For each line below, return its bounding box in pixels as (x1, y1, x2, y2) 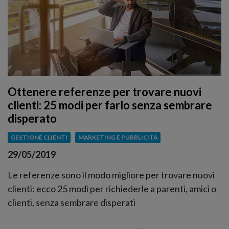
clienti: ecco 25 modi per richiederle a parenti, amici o (8, 183, 216, 194)
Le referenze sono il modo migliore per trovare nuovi (8, 169, 215, 180)
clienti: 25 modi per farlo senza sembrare (8, 98, 212, 112)
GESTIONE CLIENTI (10, 133, 67, 142)
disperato (8, 111, 57, 126)
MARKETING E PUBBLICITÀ (78, 133, 157, 142)
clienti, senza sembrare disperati (8, 197, 135, 208)
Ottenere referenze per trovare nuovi (8, 85, 201, 99)
